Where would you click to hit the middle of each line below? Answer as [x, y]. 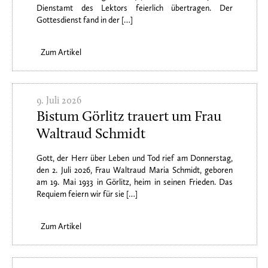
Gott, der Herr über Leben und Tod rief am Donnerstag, [135, 158]
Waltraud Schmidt [91, 135]
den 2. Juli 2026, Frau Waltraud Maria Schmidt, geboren [135, 170]
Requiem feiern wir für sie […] [87, 194]
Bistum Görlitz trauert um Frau [129, 117]
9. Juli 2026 [59, 101]
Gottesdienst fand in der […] [85, 20]
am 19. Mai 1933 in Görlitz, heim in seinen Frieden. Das [135, 182]
